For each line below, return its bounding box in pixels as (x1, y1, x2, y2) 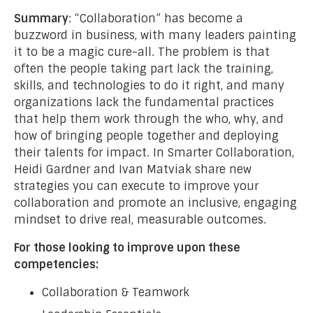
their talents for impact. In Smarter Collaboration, (14, 145, 294, 160)
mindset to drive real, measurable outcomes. (14, 212, 266, 227)
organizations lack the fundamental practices (14, 94, 274, 110)
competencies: (14, 256, 99, 272)
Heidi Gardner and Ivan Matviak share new (14, 161, 252, 177)
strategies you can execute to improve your (14, 178, 259, 194)
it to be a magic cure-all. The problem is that (14, 44, 270, 59)
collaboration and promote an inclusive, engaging (14, 195, 297, 210)
